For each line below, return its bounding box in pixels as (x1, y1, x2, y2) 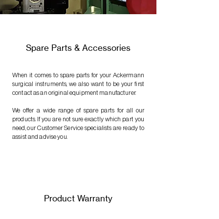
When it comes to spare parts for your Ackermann (12, 72, 144, 78)
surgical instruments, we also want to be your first (12, 81, 144, 87)
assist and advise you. (12, 133, 67, 140)
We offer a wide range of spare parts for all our (12, 107, 144, 113)
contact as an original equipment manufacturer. (12, 89, 136, 96)
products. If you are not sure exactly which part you (12, 116, 144, 122)
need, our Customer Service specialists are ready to (12, 125, 144, 131)
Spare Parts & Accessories (26, 43, 131, 53)
